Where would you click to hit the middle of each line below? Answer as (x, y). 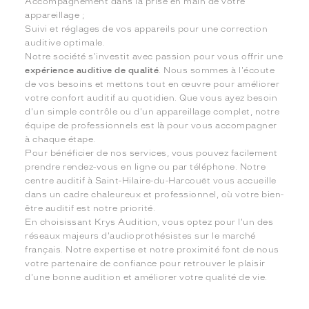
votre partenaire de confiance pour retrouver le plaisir (145, 264)
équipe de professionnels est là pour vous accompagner (151, 126)
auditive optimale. (65, 43)
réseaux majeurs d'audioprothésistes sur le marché (140, 236)
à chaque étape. (60, 140)
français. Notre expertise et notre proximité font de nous (152, 250)
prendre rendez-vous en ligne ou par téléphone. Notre (146, 167)
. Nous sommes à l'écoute (217, 71)
